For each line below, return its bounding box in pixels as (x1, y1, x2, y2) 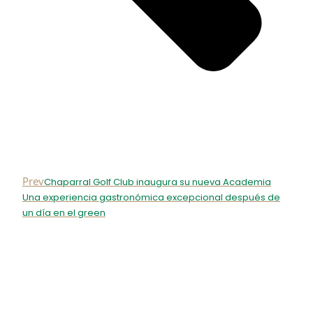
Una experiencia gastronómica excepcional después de (22, 191, 280, 205)
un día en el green (22, 206, 105, 220)
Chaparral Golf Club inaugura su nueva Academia (44, 175, 271, 189)
